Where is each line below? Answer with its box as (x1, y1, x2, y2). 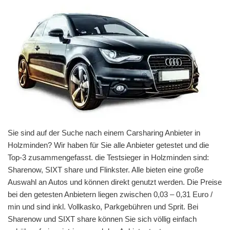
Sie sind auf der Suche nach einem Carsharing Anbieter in (8, 128, 200, 137)
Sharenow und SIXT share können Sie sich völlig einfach (8, 214, 197, 223)
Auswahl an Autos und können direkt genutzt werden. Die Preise (8, 177, 222, 186)
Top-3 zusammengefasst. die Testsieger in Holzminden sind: (8, 152, 209, 162)
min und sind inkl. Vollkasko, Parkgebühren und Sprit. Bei (8, 202, 198, 211)
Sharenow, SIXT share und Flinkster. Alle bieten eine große (8, 165, 203, 174)
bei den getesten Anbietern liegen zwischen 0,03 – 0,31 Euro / (8, 189, 213, 199)
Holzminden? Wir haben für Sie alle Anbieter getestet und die (8, 140, 209, 149)
